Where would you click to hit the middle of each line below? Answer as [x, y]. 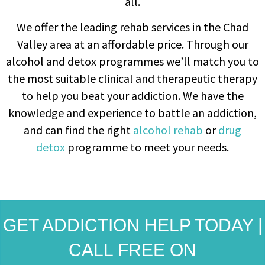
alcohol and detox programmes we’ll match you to [132, 62]
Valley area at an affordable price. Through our [132, 44]
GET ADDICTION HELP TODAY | [132, 225]
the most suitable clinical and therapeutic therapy [132, 79]
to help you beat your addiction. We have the [132, 96]
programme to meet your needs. [147, 147]
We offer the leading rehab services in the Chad [132, 27]
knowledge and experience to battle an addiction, [132, 113]
